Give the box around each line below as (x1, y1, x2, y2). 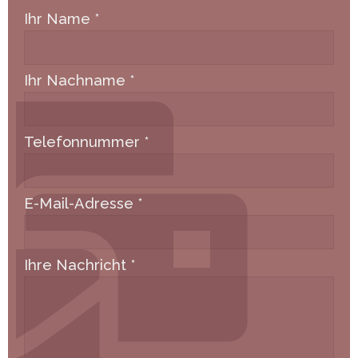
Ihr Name (24, 10, 94, 28)
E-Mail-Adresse (24, 195, 137, 213)
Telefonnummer (24, 133, 144, 151)
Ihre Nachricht (24, 257, 130, 274)
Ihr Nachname (24, 72, 129, 89)
